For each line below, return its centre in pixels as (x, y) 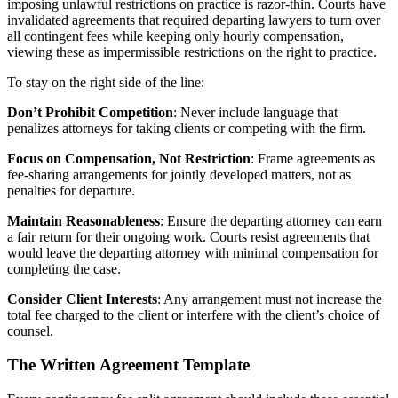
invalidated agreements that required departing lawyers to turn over (194, 20)
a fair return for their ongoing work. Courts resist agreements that (188, 236)
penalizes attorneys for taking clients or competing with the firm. (187, 128)
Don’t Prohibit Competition (90, 112)
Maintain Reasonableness (84, 220)
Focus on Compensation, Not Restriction (129, 158)
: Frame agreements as (313, 158)
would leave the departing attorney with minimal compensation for (193, 252)
